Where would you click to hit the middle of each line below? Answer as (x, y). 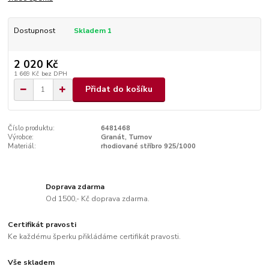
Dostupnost (34, 30)
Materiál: (22, 146)
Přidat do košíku (119, 89)
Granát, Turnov (126, 137)
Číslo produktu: (32, 128)
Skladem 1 (93, 30)
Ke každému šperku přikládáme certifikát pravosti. (95, 236)
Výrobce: (21, 137)
